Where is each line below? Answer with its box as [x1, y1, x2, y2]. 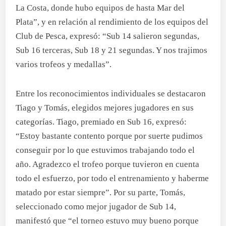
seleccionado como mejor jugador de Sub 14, [16, 202, 177, 211]
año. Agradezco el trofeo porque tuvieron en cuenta [16, 159, 200, 169]
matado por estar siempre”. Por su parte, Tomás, [16, 188, 186, 197]
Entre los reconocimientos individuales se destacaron [16, 89, 206, 98]
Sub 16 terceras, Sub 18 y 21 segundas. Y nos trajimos [16, 45, 208, 55]
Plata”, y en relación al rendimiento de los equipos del [16, 17, 209, 27]
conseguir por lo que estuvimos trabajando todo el [16, 145, 195, 155]
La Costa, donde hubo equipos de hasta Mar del [16, 3, 185, 13]
